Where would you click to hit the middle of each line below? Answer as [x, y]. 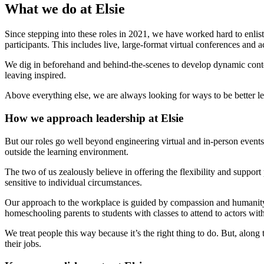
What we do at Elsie [65, 9]
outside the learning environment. [67, 151]
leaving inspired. [35, 75]
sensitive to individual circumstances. [73, 182]
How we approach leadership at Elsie [94, 118]
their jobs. [23, 243]
